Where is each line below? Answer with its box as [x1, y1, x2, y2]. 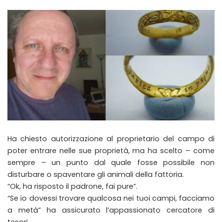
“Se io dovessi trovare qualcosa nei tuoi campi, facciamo [7, 193, 215, 203]
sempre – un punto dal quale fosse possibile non [7, 157, 215, 167]
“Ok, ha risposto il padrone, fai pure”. [7, 181, 137, 191]
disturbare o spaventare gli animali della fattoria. [7, 169, 184, 179]
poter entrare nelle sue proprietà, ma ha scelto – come [7, 145, 215, 156]
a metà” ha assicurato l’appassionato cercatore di [7, 205, 215, 215]
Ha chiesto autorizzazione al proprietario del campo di [7, 133, 215, 144]
